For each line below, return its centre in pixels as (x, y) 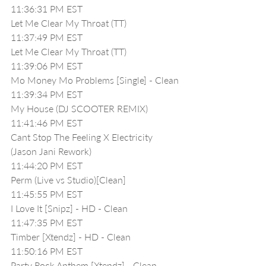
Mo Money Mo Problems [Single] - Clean (95, 80)
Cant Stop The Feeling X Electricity (83, 137)
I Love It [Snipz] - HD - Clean (69, 208)
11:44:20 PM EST (47, 165)
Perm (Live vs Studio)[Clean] (68, 180)
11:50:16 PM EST (47, 251)
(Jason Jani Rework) (51, 151)
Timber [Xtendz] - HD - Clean (71, 237)
